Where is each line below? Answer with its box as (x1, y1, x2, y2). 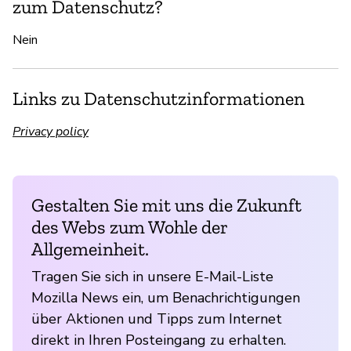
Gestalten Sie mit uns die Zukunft (31, 193, 302, 216)
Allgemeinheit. (31, 237, 149, 260)
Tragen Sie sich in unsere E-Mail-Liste (31, 266, 273, 286)
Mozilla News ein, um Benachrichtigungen (31, 288, 300, 307)
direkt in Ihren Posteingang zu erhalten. (31, 330, 286, 349)
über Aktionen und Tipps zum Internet (31, 309, 282, 328)
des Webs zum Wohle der (31, 215, 228, 238)
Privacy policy (13, 122, 89, 140)
